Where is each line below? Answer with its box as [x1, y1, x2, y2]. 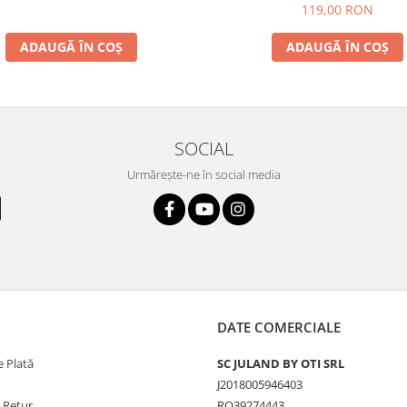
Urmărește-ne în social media [126, 165, 281, 183]
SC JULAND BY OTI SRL [217, 354, 344, 372]
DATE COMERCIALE [217, 317, 341, 336]
